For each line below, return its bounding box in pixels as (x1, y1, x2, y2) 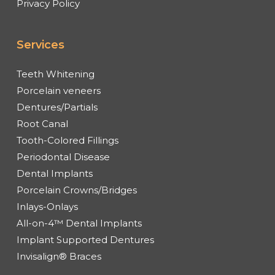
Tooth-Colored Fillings (16, 134, 118, 146)
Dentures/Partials (16, 101, 98, 113)
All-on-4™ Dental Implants (16, 217, 142, 229)
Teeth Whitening (16, 68, 95, 80)
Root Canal (16, 118, 68, 130)
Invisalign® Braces (16, 250, 101, 262)
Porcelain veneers (16, 85, 101, 96)
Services (16, 38, 64, 52)
